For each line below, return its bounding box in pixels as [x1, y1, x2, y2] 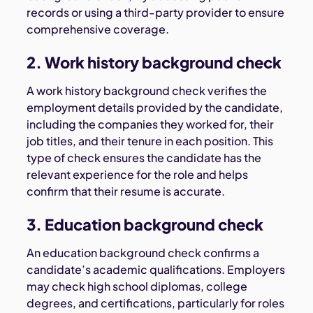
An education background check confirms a [27, 245, 260, 261]
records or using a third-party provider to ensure [27, 5, 285, 20]
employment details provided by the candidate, [27, 100, 284, 115]
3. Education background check [27, 214, 264, 235]
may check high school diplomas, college [27, 279, 248, 294]
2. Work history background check [27, 52, 282, 73]
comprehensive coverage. [27, 22, 170, 37]
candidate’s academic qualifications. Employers [27, 262, 286, 277]
